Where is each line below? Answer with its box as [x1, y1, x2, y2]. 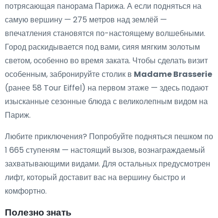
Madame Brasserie [134, 68, 212, 80]
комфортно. [5, 185, 47, 197]
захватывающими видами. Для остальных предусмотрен [5, 158, 210, 169]
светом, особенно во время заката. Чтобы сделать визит [5, 54, 208, 66]
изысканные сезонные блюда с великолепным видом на [5, 95, 208, 107]
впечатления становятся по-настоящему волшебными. [5, 27, 205, 39]
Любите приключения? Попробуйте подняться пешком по [5, 130, 213, 142]
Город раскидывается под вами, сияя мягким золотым [5, 41, 200, 53]
